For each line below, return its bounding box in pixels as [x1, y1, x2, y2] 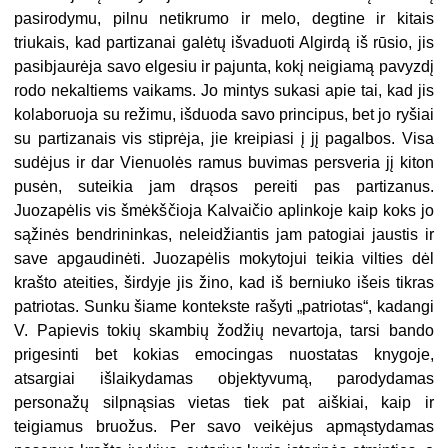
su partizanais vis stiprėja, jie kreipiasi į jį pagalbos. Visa [14, 129, 434, 147]
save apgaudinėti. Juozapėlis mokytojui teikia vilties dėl [14, 249, 434, 267]
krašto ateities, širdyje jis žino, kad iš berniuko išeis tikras [14, 273, 434, 291]
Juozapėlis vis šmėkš [14, 201, 168, 219]
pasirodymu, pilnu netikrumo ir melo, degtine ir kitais [14, 9, 434, 27]
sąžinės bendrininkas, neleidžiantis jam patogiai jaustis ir [14, 225, 434, 243]
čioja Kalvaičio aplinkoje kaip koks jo [167, 201, 434, 219]
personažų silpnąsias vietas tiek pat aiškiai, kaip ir [14, 393, 434, 411]
